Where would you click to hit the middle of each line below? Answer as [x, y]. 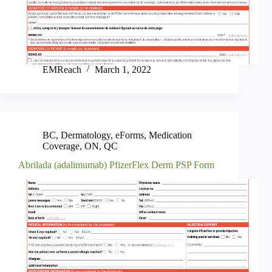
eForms [130, 135]
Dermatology [86, 135]
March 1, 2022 [123, 69]
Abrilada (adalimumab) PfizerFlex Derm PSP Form [116, 165]
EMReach [62, 69]
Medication [170, 135]
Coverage [61, 146]
